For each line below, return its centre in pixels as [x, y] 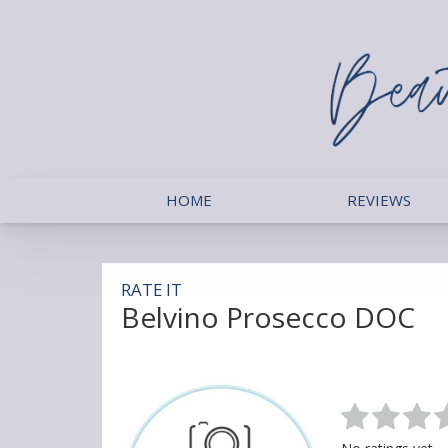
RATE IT [151, 289]
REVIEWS [379, 199]
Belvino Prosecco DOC [268, 316]
